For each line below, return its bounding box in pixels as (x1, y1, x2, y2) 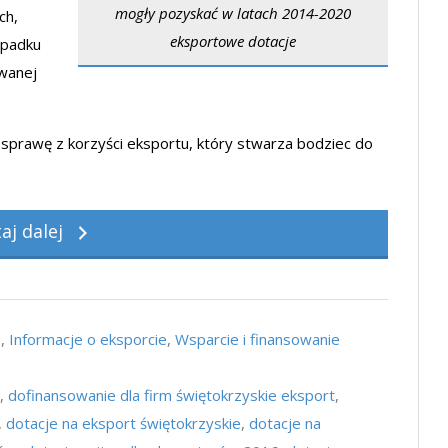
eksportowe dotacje (170, 31, 296, 51)
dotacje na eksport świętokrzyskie (6, 413, 241, 433)
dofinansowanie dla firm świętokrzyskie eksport (8, 385, 335, 405)
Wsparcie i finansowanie (175, 329, 340, 349)
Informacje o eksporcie (9, 329, 167, 349)
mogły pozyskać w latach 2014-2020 (115, 3, 351, 23)
